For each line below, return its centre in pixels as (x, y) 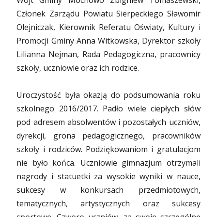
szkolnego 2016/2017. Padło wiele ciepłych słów (108, 108)
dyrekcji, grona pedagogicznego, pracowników (108, 136)
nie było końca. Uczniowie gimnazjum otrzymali (108, 163)
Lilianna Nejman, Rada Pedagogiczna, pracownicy (108, 54)
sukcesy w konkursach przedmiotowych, (108, 190)
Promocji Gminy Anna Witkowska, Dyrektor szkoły (108, 41)
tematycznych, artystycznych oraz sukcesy (108, 203)
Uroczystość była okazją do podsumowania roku (108, 95)
